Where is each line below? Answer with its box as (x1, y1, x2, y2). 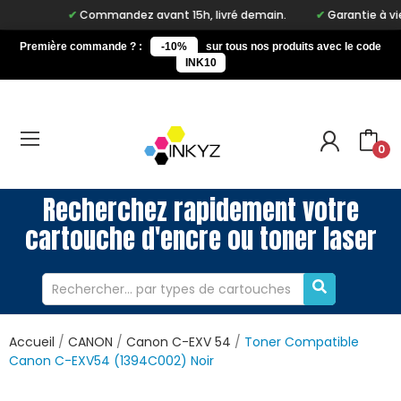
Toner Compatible (244, 333, 359, 352)
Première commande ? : (20, 40, 142, 53)
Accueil (9, 333, 55, 352)
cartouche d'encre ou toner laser (24, 219, 377, 260)
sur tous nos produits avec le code (206, 40, 381, 53)
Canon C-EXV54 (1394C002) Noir (9, 352, 214, 371)
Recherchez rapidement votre (42, 191, 359, 231)
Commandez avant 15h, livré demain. (56, 7, 264, 22)
